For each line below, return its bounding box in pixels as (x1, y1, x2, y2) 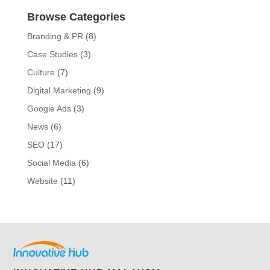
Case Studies (27, 49, 78, 60)
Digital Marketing (27, 86, 91, 96)
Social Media (27, 158, 76, 168)
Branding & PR (27, 31, 83, 42)
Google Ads (27, 104, 71, 114)
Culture (27, 67, 55, 78)
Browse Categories (27, 11, 125, 24)
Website (27, 176, 58, 186)
